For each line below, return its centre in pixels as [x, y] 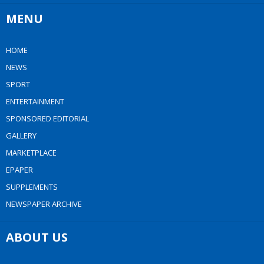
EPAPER [19, 170]
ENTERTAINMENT [35, 102]
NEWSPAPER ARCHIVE [44, 204]
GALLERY [21, 136]
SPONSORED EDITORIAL [47, 119]
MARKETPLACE [31, 153]
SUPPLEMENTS [32, 187]
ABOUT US [37, 237]
